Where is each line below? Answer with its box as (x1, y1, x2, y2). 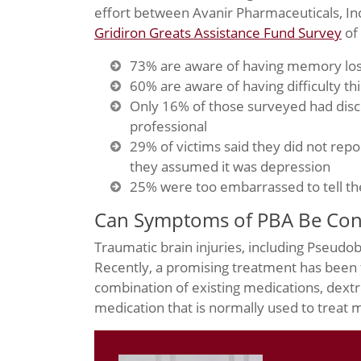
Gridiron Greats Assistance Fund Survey (94, 23, 342, 42)
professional (130, 117, 207, 135)
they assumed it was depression (130, 157, 330, 176)
